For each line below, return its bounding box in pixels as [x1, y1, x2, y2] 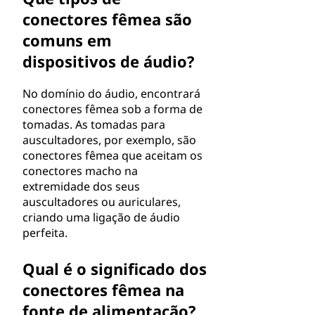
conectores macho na [22, 163, 138, 179]
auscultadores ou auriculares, [22, 194, 181, 210]
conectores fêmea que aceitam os [22, 148, 202, 163]
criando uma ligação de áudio [22, 210, 180, 225]
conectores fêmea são [22, 8, 192, 30]
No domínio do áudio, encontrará [22, 86, 200, 101]
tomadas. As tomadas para [22, 117, 165, 132]
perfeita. [22, 225, 67, 240]
